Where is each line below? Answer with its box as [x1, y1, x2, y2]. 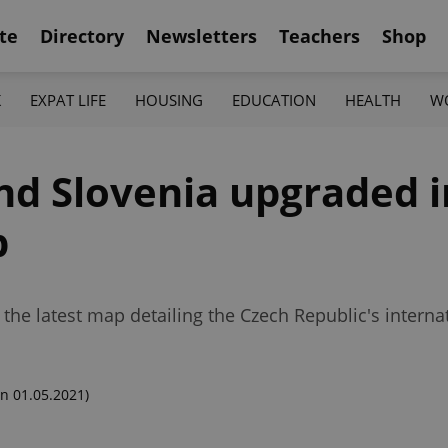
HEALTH [345, 89, 402, 110]
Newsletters [146, 23, 257, 48]
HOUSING [134, 89, 203, 110]
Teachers [279, 23, 360, 48]
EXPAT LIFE [29, 89, 106, 110]
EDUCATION [232, 89, 317, 110]
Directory [40, 23, 124, 48]
